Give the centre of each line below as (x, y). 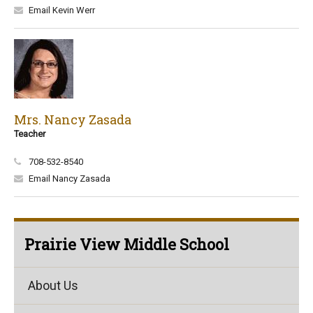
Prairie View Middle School (127, 244)
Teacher (30, 134)
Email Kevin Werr (62, 10)
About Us (53, 285)
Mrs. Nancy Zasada (73, 119)
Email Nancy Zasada (70, 179)
